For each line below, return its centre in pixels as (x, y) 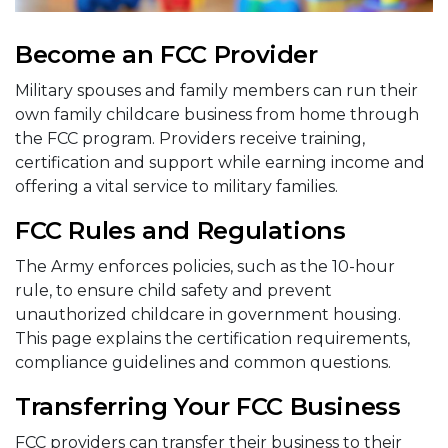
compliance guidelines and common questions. (203, 363)
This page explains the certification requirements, (212, 339)
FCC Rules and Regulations (180, 231)
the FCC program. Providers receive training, (190, 139)
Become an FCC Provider (166, 55)
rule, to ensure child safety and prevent (173, 291)
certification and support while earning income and (220, 163)
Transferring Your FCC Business (208, 407)
